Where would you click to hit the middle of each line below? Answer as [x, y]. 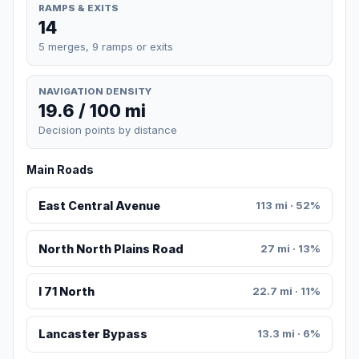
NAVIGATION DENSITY [95, 91]
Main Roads [60, 170]
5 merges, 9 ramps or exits [106, 46]
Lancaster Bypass [93, 334]
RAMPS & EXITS [79, 8]
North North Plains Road [111, 248]
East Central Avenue [99, 206]
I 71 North [66, 292]
